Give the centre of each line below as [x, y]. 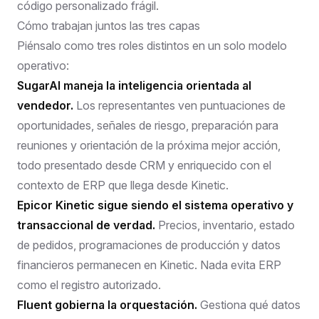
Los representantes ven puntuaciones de [179, 105]
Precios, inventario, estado [225, 225]
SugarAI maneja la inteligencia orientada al [134, 85]
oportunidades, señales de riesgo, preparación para [148, 125]
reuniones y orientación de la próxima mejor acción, [149, 145]
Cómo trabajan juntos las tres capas [109, 25]
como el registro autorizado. [89, 284]
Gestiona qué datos [249, 304]
